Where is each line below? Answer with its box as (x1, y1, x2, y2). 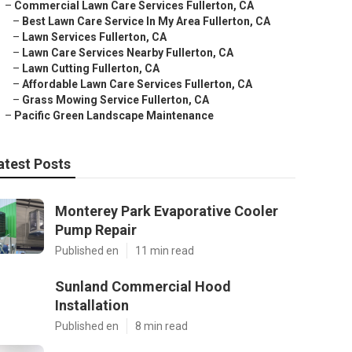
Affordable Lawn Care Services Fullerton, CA (22, 78, 252, 90)
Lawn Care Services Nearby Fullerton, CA (22, 46, 233, 59)
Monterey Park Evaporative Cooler (55, 203, 278, 219)
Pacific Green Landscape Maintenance (14, 109, 214, 122)
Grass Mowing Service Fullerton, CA (22, 93, 209, 106)
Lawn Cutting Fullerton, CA (22, 62, 159, 75)
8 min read (135, 320, 188, 332)
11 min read (135, 244, 194, 257)
